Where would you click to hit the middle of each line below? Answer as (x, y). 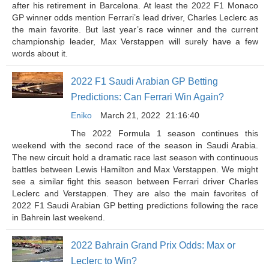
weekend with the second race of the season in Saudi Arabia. (135, 145)
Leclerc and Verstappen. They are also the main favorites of (135, 193)
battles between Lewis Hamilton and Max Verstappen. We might (135, 169)
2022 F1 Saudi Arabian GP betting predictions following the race (135, 205)
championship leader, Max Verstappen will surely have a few (135, 41)
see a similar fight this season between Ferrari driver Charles (135, 181)
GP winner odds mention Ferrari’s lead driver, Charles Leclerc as (135, 17)
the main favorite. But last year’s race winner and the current (135, 29)
